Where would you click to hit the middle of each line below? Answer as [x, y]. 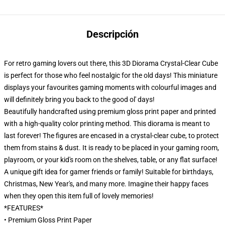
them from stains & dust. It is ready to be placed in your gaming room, [111, 148]
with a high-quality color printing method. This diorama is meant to [107, 124]
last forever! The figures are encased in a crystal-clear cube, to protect [111, 136]
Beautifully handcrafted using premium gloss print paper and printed [110, 112]
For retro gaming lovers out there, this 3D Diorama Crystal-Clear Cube [111, 64]
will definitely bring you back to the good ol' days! [79, 100]
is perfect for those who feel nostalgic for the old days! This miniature [111, 76]
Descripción [113, 34]
